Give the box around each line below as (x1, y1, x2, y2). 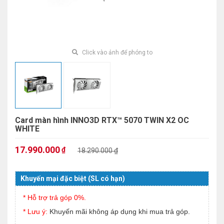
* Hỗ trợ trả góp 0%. (23, 193, 86, 202)
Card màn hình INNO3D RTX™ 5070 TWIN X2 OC (15, 115, 189, 125)
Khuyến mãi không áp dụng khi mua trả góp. (49, 207, 190, 216)
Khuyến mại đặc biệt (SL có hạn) (20, 174, 125, 183)
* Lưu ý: (23, 207, 49, 216)
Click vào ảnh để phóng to (80, 49, 152, 56)
